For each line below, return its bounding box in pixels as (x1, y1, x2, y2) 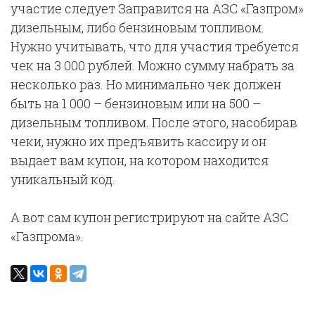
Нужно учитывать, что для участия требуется (11, 38, 299, 55)
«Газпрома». (11, 228, 84, 245)
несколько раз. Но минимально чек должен (11, 76, 281, 93)
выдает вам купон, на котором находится (11, 152, 269, 169)
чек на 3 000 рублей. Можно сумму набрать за (11, 57, 295, 74)
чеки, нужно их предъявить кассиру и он (11, 133, 266, 150)
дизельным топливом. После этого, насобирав (11, 114, 297, 131)
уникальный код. (11, 171, 115, 188)
